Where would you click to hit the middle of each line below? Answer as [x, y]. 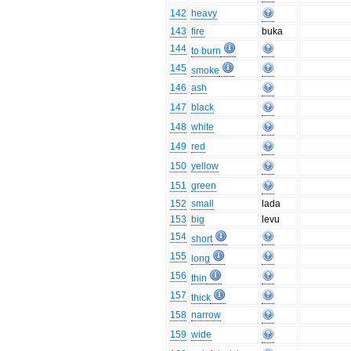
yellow [205, 166]
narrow [206, 315]
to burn [206, 51]
